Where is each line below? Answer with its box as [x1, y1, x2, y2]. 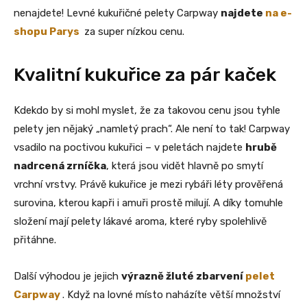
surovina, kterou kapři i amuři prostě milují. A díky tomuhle [14, 196, 283, 209]
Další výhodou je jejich [14, 269, 121, 282]
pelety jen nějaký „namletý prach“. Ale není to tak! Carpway [14, 122, 290, 135]
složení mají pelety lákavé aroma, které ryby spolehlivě [14, 214, 267, 228]
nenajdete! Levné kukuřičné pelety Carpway [14, 6, 221, 19]
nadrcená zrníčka [14, 159, 106, 172]
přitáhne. [14, 233, 56, 246]
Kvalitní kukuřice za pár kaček [14, 63, 276, 86]
